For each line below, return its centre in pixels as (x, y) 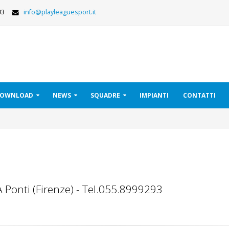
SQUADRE (105, 95)
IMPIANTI (154, 95)
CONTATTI (199, 95)
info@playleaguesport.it (60, 12)
